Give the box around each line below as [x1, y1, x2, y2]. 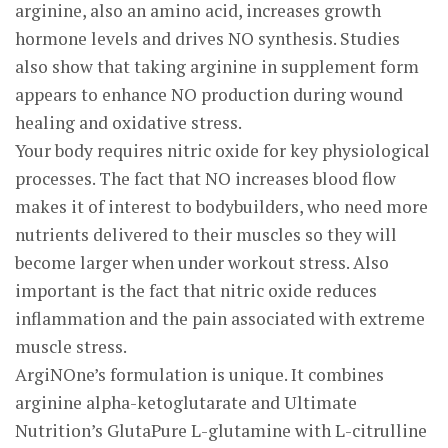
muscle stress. [15, 335, 127, 358]
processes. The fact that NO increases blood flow [15, 167, 396, 190]
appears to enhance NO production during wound [15, 83, 403, 106]
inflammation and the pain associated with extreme [15, 307, 425, 330]
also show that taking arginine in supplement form [15, 55, 419, 78]
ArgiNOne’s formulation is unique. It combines [15, 363, 384, 386]
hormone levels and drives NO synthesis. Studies [15, 27, 400, 50]
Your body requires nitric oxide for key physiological [15, 139, 430, 162]
